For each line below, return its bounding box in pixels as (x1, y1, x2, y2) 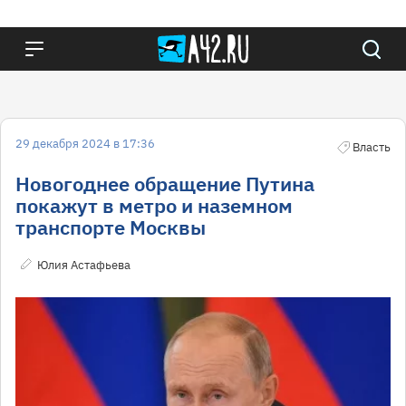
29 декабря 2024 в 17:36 (15, 136, 155, 151)
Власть (353, 140, 391, 155)
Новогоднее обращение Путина (15, 170, 314, 197)
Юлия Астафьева (37, 257, 130, 273)
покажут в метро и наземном (15, 192, 293, 218)
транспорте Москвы (15, 214, 206, 240)
